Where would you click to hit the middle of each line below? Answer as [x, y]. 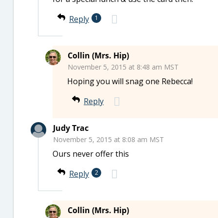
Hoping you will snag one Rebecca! [130, 81]
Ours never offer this [91, 154]
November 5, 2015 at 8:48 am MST [123, 67]
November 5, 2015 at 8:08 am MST [109, 139]
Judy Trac [71, 128]
